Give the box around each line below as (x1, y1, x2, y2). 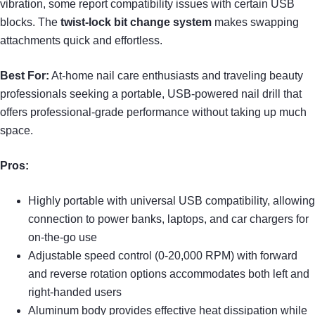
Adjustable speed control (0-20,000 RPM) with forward (28, 249, 297, 262)
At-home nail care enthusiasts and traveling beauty (49, 69, 303, 82)
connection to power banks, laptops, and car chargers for (28, 212, 309, 225)
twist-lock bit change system (60, 15, 212, 28)
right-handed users (28, 285, 122, 298)
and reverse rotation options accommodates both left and (28, 267, 309, 280)
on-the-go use (28, 231, 97, 243)
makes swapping (212, 15, 299, 28)
